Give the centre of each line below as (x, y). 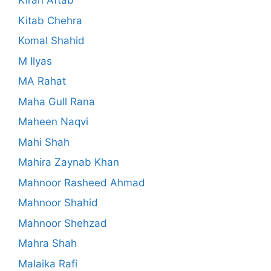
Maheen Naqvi (53, 122)
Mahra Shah (47, 243)
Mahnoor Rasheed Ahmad (82, 182)
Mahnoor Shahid (58, 203)
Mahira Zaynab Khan (69, 162)
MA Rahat (42, 81)
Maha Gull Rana (57, 101)
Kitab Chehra (50, 20)
